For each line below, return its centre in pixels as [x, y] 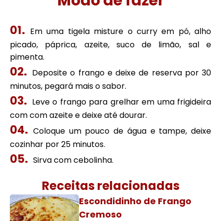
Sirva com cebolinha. [73, 160]
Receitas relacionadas [110, 186]
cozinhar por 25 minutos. [57, 144]
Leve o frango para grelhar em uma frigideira [122, 102]
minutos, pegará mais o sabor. [68, 86]
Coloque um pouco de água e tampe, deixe [122, 131]
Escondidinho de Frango [135, 201]
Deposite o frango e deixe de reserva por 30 [122, 73]
